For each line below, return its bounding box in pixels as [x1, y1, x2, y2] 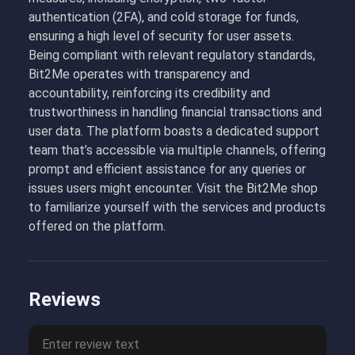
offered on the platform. [29, 219, 166, 234]
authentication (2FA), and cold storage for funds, [29, 10, 299, 25]
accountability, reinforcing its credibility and [29, 86, 270, 101]
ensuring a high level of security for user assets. [29, 29, 294, 44]
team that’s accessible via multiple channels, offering [29, 143, 326, 158]
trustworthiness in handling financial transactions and [29, 105, 322, 120]
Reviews [29, 288, 101, 311]
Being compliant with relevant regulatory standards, [29, 48, 315, 63]
